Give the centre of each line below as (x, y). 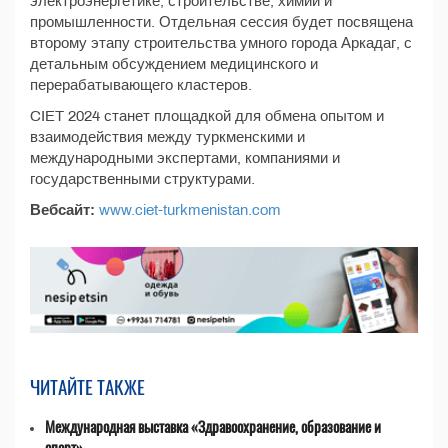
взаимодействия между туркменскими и (167, 136)
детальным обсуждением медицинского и (174, 63)
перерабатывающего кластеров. (141, 84)
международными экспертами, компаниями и (185, 157)
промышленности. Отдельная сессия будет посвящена (221, 21)
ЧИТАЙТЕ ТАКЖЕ (87, 386)
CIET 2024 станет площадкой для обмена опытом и (207, 115)
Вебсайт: (62, 209)
